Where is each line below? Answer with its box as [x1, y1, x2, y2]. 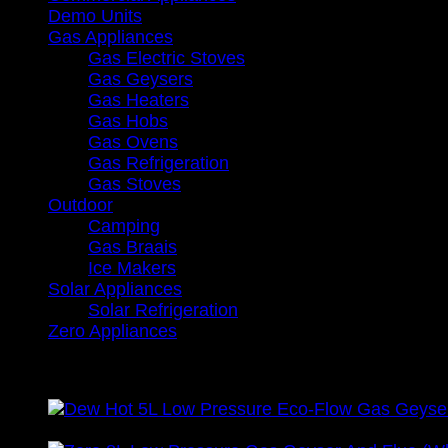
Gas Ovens [88, 132, 178, 153]
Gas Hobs [88, 111, 168, 132]
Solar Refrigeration [88, 300, 238, 321]
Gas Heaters [88, 90, 189, 111]
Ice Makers [88, 258, 176, 279]
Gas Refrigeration [88, 153, 229, 174]
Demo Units [48, 6, 142, 27]
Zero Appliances [48, 321, 177, 342]
